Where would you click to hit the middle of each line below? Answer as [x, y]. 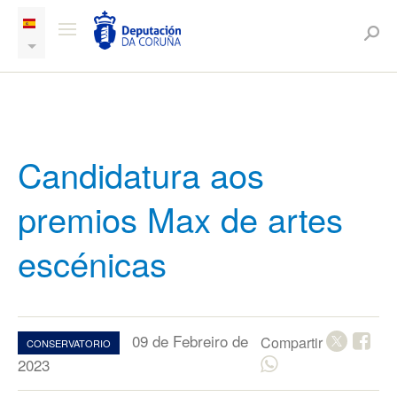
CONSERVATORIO [69, 343]
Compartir [293, 343]
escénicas [92, 263]
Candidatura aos [141, 174]
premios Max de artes [180, 218]
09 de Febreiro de [190, 341]
